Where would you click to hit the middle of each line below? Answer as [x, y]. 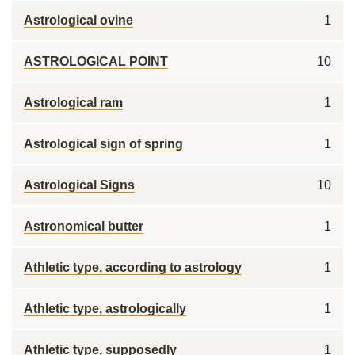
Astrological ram [73, 103]
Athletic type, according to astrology [133, 267]
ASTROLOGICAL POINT [96, 61]
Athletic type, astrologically [105, 309]
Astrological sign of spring [103, 144]
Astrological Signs [79, 185]
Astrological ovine [78, 20]
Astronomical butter [84, 226]
